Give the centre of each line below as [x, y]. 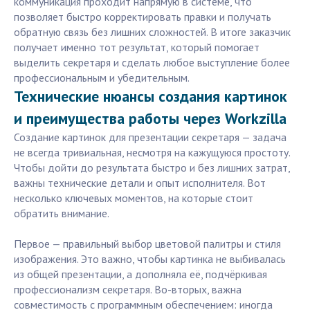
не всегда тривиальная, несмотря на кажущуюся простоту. [152, 153]
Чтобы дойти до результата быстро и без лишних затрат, [152, 168]
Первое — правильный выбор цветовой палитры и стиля [147, 244]
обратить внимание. [62, 213]
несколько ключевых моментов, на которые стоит [134, 198]
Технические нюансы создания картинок [151, 97]
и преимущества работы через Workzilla [150, 119]
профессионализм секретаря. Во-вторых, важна [128, 290]
